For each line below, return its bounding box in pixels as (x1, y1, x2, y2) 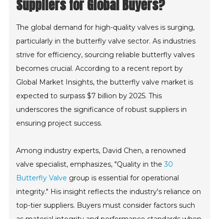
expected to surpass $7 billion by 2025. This (16, 91, 162, 100)
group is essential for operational (67, 174, 179, 182)
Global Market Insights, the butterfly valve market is (16, 78, 194, 87)
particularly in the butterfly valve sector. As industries (16, 37, 196, 45)
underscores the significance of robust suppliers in (16, 105, 187, 114)
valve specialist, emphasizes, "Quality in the (16, 160, 165, 169)
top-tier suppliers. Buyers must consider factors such (16, 201, 196, 210)
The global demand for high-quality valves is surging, (16, 23, 195, 32)
